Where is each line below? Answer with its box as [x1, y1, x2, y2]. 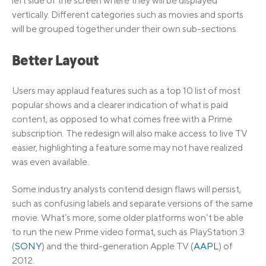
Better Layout [12, 55, 99, 69]
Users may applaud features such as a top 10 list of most [12, 84, 240, 96]
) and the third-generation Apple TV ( [42, 240, 194, 252]
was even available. [12, 156, 89, 167]
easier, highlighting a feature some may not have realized [12, 141, 243, 153]
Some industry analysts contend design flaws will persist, [12, 183, 241, 195]
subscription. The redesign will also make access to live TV [12, 127, 248, 139]
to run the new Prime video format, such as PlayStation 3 [12, 226, 245, 238]
